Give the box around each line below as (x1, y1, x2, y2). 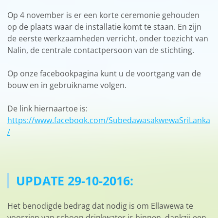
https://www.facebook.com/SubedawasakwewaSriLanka (7, 114, 210, 126)
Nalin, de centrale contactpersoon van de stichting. (7, 44, 194, 55)
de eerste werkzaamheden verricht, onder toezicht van (7, 33, 208, 44)
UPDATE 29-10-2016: (16, 172, 137, 189)
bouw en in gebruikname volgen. (7, 79, 127, 91)
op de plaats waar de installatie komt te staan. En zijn (7, 21, 201, 32)
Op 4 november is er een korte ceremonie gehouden (7, 9, 200, 20)
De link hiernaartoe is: (7, 103, 90, 114)
